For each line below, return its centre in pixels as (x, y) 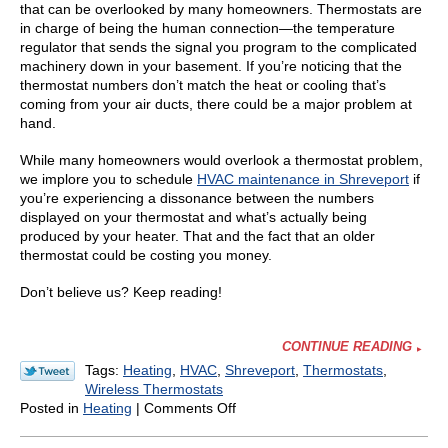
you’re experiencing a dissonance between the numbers (197, 197)
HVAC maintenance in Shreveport (303, 178)
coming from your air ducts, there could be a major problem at (216, 103)
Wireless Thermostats (154, 389)
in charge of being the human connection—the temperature (207, 27)
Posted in (51, 408)
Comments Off (190, 408)
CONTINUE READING (347, 347)
